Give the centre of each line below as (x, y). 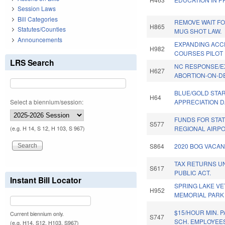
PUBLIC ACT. (193, 173)
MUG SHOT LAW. (198, 31)
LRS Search (32, 62)
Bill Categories (38, 19)
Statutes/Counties (42, 29)
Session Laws (37, 9)
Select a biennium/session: (47, 101)
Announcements (40, 39)
